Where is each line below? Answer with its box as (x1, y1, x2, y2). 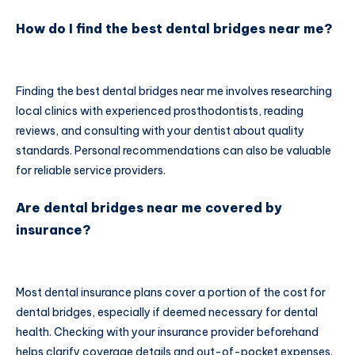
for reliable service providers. (16, 162, 166, 177)
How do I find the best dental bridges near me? (16, 20, 333, 36)
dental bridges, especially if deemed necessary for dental (16, 305, 318, 320)
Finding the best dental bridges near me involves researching (16, 83, 332, 98)
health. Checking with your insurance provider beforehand (16, 325, 319, 340)
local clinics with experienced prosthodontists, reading (16, 103, 303, 118)
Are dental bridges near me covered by (16, 200, 282, 216)
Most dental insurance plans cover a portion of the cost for (16, 285, 326, 300)
